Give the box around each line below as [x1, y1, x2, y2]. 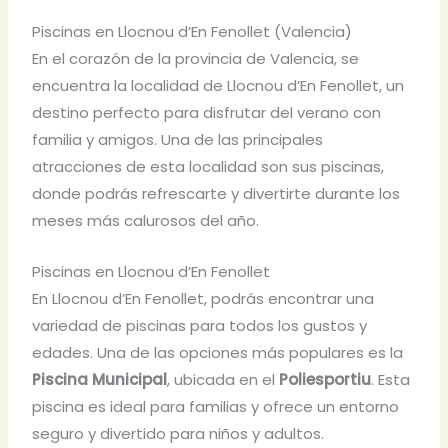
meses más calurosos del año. [32, 210, 260, 232]
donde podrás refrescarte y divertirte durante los [32, 183, 401, 205]
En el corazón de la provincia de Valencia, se [32, 48, 360, 70]
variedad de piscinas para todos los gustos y [32, 315, 368, 337]
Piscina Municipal [32, 369, 168, 391]
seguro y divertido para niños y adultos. [32, 423, 325, 445]
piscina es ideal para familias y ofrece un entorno [32, 396, 400, 418]
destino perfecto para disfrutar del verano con [32, 102, 382, 124]
